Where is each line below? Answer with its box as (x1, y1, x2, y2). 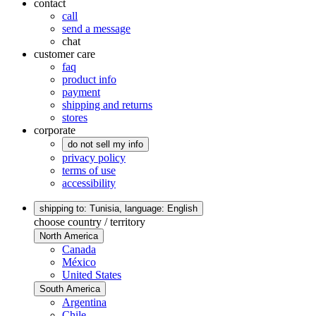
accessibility (62, 176, 116, 189)
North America (39, 230, 98, 241)
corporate (34, 123, 75, 136)
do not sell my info (68, 138, 143, 150)
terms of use (62, 164, 116, 176)
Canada (62, 243, 96, 255)
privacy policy (62, 151, 126, 164)
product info (62, 73, 116, 85)
